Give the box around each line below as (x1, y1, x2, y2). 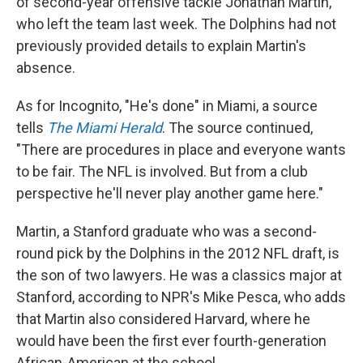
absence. (16, 59, 75, 77)
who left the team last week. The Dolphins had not (16, 15, 336, 33)
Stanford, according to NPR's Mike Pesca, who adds (16, 288, 346, 306)
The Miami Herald (47, 119, 162, 137)
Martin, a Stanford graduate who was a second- (16, 223, 317, 241)
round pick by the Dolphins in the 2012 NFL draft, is (16, 245, 340, 263)
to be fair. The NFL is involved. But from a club (16, 163, 308, 181)
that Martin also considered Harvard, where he (16, 310, 310, 328)
